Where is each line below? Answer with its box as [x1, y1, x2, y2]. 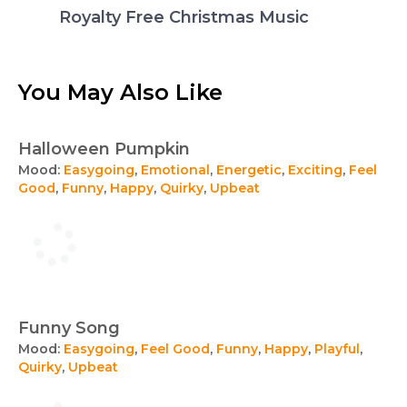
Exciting [288, 162, 342, 178]
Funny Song [18, 318, 120, 338]
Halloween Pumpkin [18, 139, 190, 159]
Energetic [216, 162, 282, 178]
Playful [314, 341, 360, 357]
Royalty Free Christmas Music [59, 7, 309, 27]
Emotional [141, 162, 210, 178]
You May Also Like [18, 79, 223, 105]
